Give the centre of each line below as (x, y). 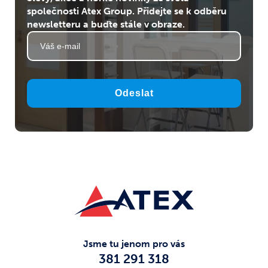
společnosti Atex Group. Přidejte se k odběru (127, 11)
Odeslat (134, 93)
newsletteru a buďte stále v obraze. (106, 24)
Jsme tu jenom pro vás (134, 243)
